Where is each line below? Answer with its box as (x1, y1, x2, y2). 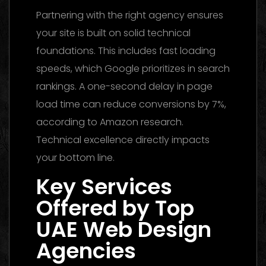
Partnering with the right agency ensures (36, 8, 223, 22)
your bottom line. (36, 150, 115, 164)
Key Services (36, 171, 172, 202)
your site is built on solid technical (36, 26, 191, 40)
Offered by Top (36, 192, 194, 223)
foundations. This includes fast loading (36, 43, 216, 58)
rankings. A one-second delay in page (36, 79, 213, 93)
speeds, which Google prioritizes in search (36, 61, 230, 75)
